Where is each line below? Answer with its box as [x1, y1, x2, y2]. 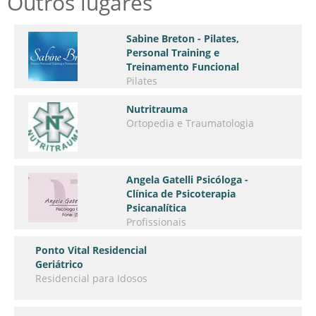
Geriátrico [35, 257, 83, 271]
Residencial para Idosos [35, 272, 147, 285]
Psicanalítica [126, 201, 187, 214]
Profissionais [126, 215, 187, 229]
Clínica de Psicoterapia [126, 187, 236, 200]
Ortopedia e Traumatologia [126, 116, 255, 130]
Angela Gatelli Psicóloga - [126, 173, 249, 186]
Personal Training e [126, 46, 220, 59]
